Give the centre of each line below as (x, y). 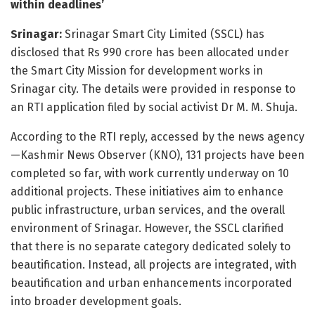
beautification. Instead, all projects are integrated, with (154, 264)
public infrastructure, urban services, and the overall (148, 210)
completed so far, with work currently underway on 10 (150, 173)
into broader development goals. (96, 301)
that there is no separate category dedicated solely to (150, 246)
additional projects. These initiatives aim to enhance (147, 191)
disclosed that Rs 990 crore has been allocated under (150, 52)
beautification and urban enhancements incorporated (152, 283)
